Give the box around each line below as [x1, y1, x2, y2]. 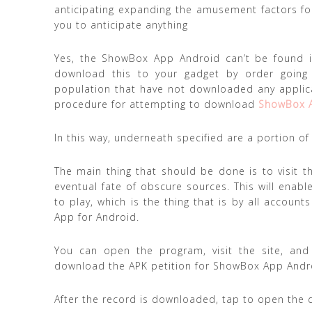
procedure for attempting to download [54, 97, 258, 111]
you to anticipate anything [54, 18, 188, 31]
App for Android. [54, 210, 139, 224]
